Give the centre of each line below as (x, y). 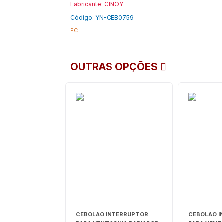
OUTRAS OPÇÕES (115, 67)
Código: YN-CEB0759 (102, 18)
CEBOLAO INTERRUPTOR (112, 214)
